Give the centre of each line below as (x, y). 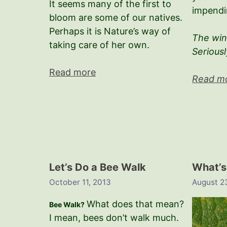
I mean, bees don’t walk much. (114, 218)
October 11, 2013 (80, 182)
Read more (72, 72)
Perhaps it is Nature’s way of (110, 31)
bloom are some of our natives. (116, 17)
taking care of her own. (99, 45)
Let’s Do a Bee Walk (98, 167)
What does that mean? (135, 204)
